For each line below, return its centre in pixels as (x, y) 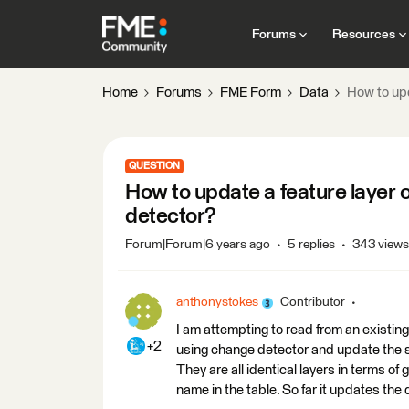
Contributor (313, 302)
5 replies (311, 245)
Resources (363, 34)
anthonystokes (217, 302)
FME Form (251, 93)
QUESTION (154, 166)
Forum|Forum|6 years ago (198, 245)
